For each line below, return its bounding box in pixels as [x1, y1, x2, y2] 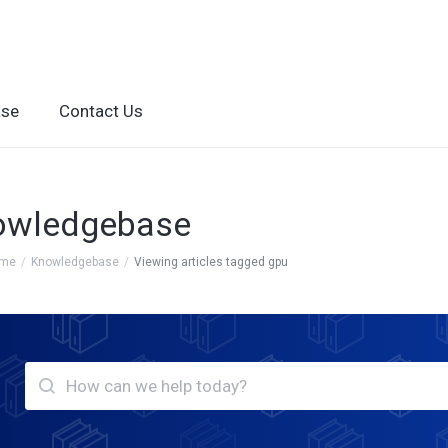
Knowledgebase [31, 255, 119, 269]
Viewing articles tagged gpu [134, 255, 288, 269]
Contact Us [59, 101, 143, 121]
